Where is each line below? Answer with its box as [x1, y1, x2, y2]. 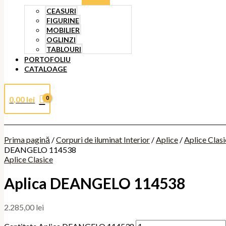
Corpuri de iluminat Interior [56, 135, 150, 144]
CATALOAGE [24, 65, 67, 73]
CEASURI [46, 7, 76, 15]
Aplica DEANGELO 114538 [4, 174, 185, 193]
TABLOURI [46, 45, 81, 53]
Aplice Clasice [4, 154, 53, 164]
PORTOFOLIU [24, 55, 71, 64]
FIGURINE [46, 16, 79, 25]
